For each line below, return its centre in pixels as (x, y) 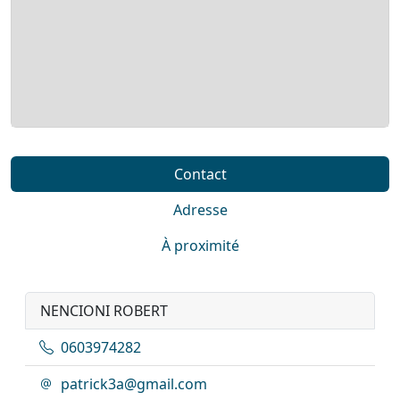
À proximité (200, 245)
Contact (200, 174)
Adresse (200, 209)
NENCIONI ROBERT (104, 310)
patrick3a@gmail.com (134, 383)
